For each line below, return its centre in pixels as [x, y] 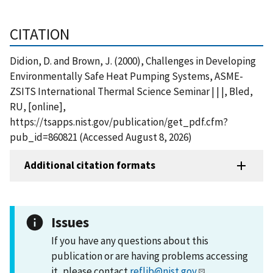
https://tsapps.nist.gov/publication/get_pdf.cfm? [119, 122]
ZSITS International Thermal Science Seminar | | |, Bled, [131, 91]
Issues [70, 222]
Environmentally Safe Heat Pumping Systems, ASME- [126, 76]
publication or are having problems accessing [150, 256]
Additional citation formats [90, 165]
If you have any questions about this [130, 240]
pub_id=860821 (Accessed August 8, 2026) [101, 137]
